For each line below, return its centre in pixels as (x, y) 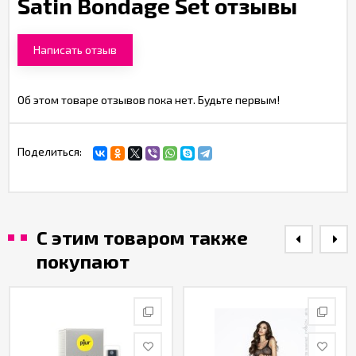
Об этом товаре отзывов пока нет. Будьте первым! (149, 100)
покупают (83, 261)
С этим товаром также (142, 237)
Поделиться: (50, 151)
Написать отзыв (75, 50)
